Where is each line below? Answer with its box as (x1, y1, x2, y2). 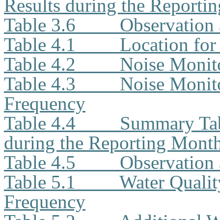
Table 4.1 (4, 34, 76, 55)
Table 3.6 (4, 14, 76, 35)
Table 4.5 (4, 152, 76, 173)
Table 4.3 (4, 73, 76, 94)
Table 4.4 (4, 112, 76, 134)
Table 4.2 (4, 54, 76, 75)
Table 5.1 (4, 171, 76, 192)
